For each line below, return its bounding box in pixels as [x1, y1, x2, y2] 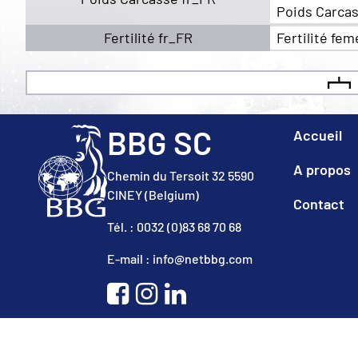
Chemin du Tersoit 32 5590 [107, 167, 255, 183]
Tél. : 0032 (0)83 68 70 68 [107, 218, 242, 234]
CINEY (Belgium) [107, 186, 200, 202]
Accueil [293, 125, 343, 144]
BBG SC [107, 122, 213, 161]
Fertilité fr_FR [103, 28, 193, 46]
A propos [293, 160, 352, 178]
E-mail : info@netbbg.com [107, 250, 253, 266]
